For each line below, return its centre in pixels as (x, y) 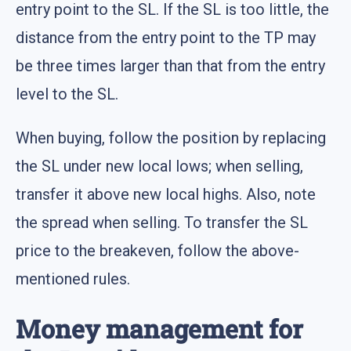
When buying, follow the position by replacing (171, 138)
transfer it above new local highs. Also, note (166, 194)
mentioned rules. (73, 279)
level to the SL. (67, 94)
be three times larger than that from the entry (170, 65)
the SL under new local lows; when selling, (159, 166)
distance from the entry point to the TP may (166, 37)
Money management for (159, 329)
